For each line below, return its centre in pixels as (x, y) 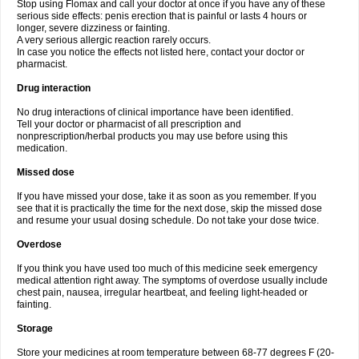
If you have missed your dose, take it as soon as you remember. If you (167, 196)
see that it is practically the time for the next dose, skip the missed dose (169, 208)
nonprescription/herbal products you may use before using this (152, 136)
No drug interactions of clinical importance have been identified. (155, 112)
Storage (35, 329)
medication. (42, 148)
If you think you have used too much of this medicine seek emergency (167, 268)
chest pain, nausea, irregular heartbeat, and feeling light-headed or (162, 292)
